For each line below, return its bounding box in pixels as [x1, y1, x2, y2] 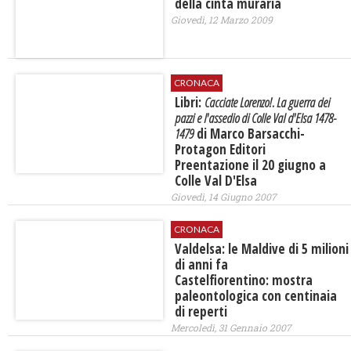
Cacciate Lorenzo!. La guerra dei [204, 93, 330, 112]
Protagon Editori [174, 140, 266, 159]
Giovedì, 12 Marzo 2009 [170, 13, 273, 27]
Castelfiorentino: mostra [174, 271, 313, 290]
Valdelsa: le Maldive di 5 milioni [174, 240, 349, 259]
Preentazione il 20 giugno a [174, 156, 326, 175]
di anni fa [174, 255, 228, 274]
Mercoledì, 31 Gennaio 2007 [170, 321, 291, 335]
